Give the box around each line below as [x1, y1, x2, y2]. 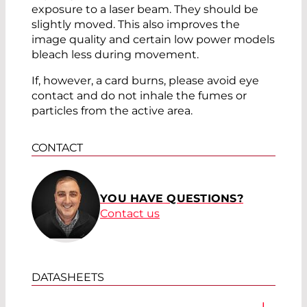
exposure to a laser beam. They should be [32, 3, 258, 16]
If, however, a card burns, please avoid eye [32, 74, 259, 88]
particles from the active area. [32, 104, 193, 118]
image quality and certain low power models [32, 33, 275, 47]
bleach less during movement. [32, 48, 199, 62]
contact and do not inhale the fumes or [32, 89, 247, 103]
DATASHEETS [32, 271, 104, 284]
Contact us [100, 207, 160, 221]
